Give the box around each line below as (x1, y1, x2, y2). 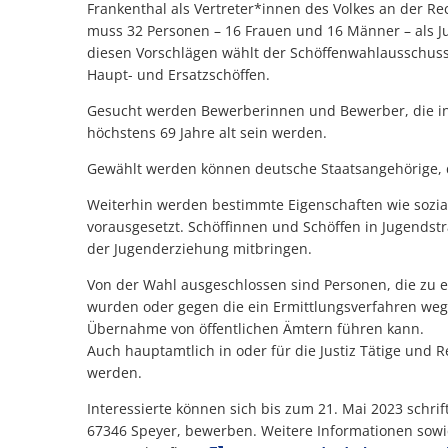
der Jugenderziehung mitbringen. (87, 239, 312, 258)
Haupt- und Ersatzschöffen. (87, 65, 298, 84)
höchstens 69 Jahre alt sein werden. (87, 123, 331, 142)
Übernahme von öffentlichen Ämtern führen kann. (87, 319, 444, 338)
